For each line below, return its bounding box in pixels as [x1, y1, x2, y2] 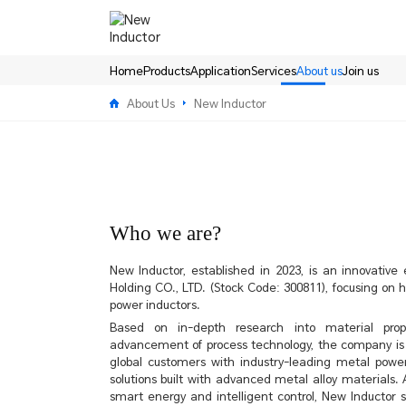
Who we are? [109, 221, 221, 246]
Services [250, 62, 296, 79]
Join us [342, 62, 379, 79]
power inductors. [109, 295, 200, 313]
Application [189, 62, 251, 79]
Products [142, 62, 190, 79]
